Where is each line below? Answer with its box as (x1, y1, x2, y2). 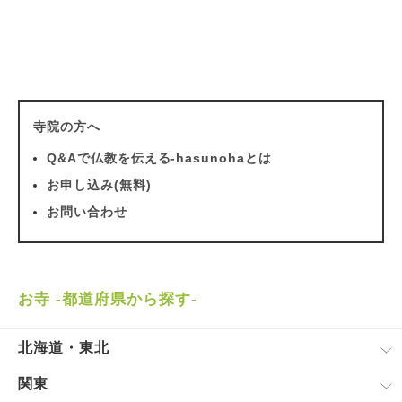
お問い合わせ (47, 205, 127, 219)
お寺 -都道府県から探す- (18, 291, 197, 308)
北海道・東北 (18, 340, 109, 355)
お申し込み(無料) (47, 178, 152, 192)
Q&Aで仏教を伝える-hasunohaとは (47, 151, 272, 165)
